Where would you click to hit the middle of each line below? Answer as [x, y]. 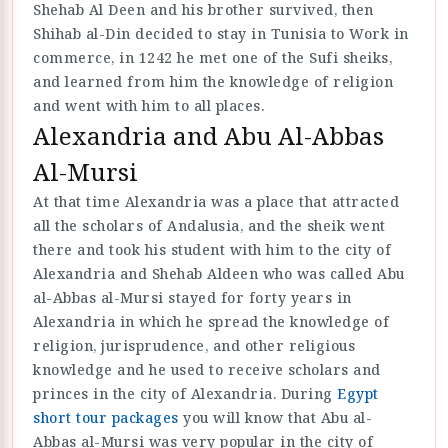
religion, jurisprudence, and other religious [194, 346]
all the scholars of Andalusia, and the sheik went [209, 226]
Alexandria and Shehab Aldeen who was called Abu [219, 274]
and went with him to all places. [148, 106]
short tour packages [106, 418]
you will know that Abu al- [275, 418]
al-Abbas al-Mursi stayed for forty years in [192, 298]
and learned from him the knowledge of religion [213, 82]
